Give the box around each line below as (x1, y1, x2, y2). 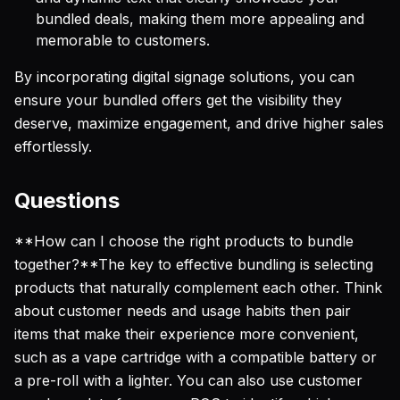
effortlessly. (14, 137, 92, 155)
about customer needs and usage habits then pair (14, 302, 351, 320)
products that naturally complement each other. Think (14, 279, 382, 296)
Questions (14, 187, 120, 213)
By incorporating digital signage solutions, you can (14, 68, 354, 86)
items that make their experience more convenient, (14, 325, 359, 343)
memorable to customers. (36, 31, 210, 49)
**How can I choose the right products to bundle (14, 232, 354, 250)
